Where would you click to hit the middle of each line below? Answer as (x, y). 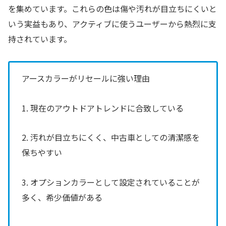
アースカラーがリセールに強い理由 (86, 78)
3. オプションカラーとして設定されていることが (111, 182)
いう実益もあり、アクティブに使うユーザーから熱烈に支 (112, 24)
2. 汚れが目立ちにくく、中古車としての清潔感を (111, 137)
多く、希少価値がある (62, 197)
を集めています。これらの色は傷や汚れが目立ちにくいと (112, 9)
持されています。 (40, 39)
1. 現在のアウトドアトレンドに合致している (103, 108)
